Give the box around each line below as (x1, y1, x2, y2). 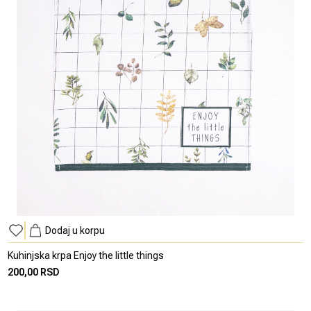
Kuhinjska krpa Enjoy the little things (8, 249, 165, 261)
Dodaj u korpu (45, 224, 106, 236)
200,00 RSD (8, 266, 60, 278)
